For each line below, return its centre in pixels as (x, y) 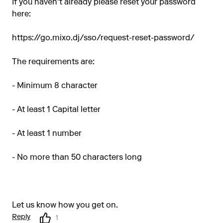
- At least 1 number (47, 134)
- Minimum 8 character (55, 86)
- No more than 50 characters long (77, 158)
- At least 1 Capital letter (56, 110)
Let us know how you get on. (65, 206)
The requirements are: (53, 62)
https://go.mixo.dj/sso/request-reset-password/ (103, 38)
